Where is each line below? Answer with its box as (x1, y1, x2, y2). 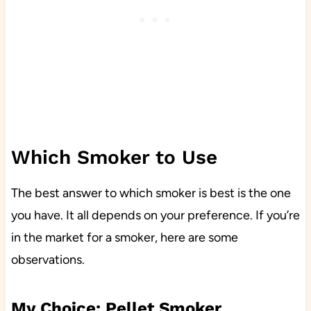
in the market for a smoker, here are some (10, 230, 238, 246)
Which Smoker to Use (10, 146, 217, 169)
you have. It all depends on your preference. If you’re (10, 208, 300, 224)
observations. (10, 252, 85, 268)
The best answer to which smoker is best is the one (10, 185, 291, 201)
